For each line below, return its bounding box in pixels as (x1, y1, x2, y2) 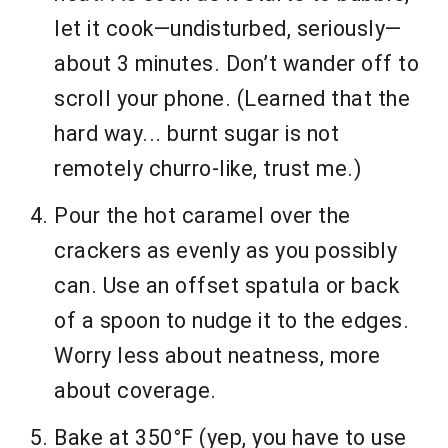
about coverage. (54, 378, 217, 404)
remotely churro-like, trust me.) (54, 156, 361, 182)
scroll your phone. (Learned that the (54, 86, 410, 112)
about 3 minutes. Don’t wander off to (54, 51, 419, 77)
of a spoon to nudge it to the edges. (54, 308, 409, 334)
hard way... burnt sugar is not (54, 121, 339, 147)
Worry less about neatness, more (54, 343, 381, 369)
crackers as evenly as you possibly (54, 238, 397, 264)
